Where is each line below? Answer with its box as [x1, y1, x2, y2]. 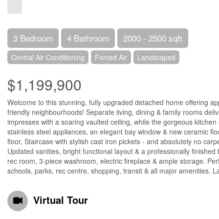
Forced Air [95, 52, 127, 62]
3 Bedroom [13, 32, 53, 44]
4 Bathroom [67, 32, 109, 44]
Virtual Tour [33, 193, 88, 207]
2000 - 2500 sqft [123, 32, 182, 44]
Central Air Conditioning [11, 52, 85, 62]
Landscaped [137, 52, 175, 62]
